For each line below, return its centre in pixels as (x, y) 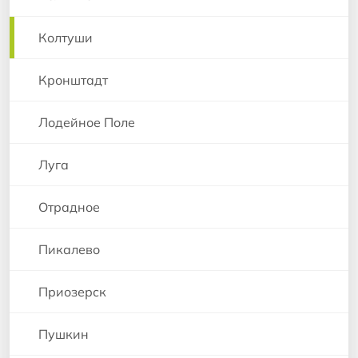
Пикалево (69, 250)
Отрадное (69, 207)
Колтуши (66, 38)
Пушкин (64, 334)
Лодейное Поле (87, 123)
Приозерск (72, 292)
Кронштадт (73, 80)
